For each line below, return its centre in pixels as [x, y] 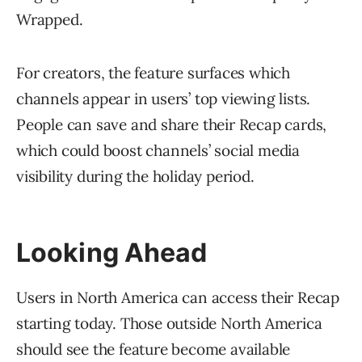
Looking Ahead [112, 253]
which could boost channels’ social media [158, 151]
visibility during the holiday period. [135, 177]
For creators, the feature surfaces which [153, 73]
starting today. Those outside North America [169, 324]
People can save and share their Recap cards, [172, 125]
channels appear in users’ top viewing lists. [164, 99]
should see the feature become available [154, 349]
